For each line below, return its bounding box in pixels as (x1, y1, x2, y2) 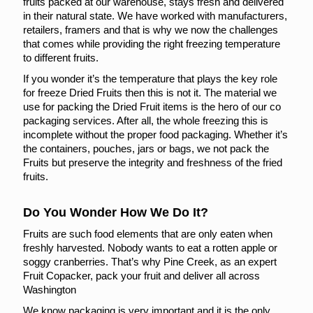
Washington (23, 284, 76, 296)
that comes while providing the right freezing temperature (23, 38, 280, 50)
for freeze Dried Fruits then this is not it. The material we (23, 87, 277, 99)
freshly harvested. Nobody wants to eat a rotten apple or (23, 242, 277, 254)
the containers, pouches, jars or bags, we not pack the (23, 143, 269, 154)
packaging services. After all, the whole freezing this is (23, 115, 268, 126)
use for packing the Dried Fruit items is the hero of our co (23, 101, 281, 112)
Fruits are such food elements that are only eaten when (23, 228, 272, 240)
